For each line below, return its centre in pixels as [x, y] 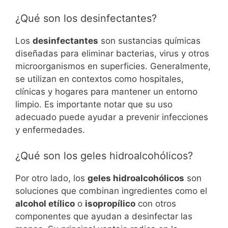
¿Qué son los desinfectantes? [86, 19]
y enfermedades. [50, 130]
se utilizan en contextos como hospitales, [99, 79]
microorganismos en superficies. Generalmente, [113, 66]
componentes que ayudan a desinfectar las [104, 216]
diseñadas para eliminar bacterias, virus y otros [112, 54]
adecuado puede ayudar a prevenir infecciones [112, 117]
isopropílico [110, 203]
